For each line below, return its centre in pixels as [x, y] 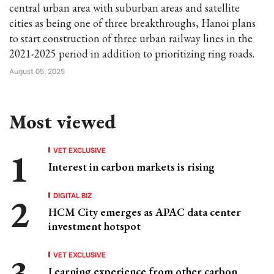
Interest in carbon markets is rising [131, 167]
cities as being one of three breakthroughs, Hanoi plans [132, 23]
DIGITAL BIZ [73, 195]
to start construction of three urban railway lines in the [131, 38]
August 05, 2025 [37, 71]
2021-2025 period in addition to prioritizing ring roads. [132, 54]
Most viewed [62, 122]
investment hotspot [94, 226]
